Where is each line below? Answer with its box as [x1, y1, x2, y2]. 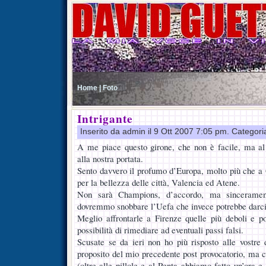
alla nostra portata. [77, 153, 143, 164]
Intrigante [77, 110, 133, 127]
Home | [77, 84, 101, 91]
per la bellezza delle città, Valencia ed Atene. [77, 176, 240, 188]
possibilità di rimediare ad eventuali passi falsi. [77, 224, 243, 236]
